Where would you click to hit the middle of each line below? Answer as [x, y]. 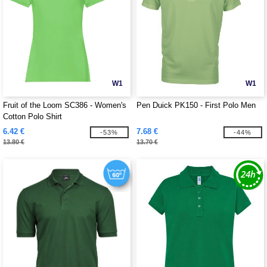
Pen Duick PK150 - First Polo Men [196, 105]
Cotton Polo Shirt [32, 117]
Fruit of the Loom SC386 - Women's [65, 105]
